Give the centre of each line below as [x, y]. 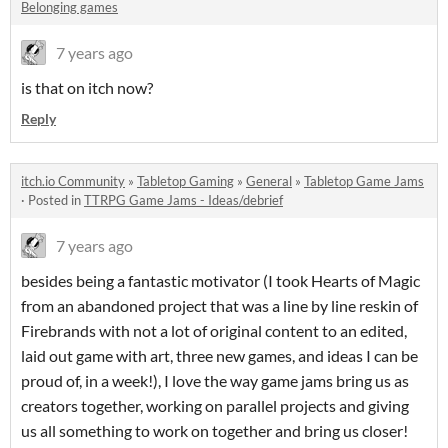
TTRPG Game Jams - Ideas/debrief [183, 199]
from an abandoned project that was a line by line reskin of [219, 305]
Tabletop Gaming [185, 180]
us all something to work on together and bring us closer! [214, 430]
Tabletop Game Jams [364, 180]
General [269, 180]
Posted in [56, 199]
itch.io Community [73, 180]
